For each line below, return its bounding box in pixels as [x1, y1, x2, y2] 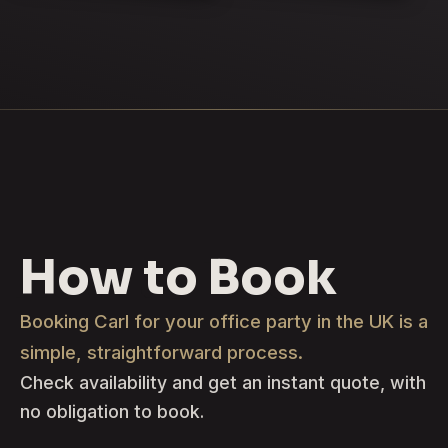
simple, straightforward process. [20, 340, 303, 363]
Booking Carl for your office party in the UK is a [20, 309, 428, 332]
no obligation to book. [20, 400, 204, 422]
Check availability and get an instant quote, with [20, 371, 426, 393]
